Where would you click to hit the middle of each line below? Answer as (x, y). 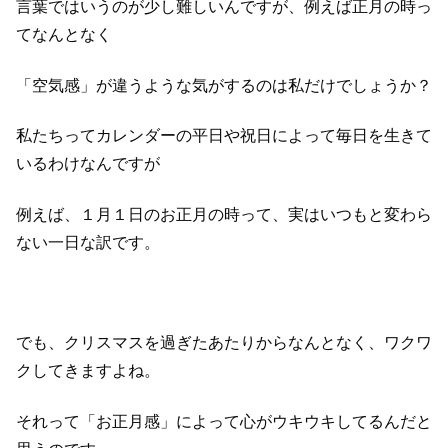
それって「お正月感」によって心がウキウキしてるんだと (224, 421)
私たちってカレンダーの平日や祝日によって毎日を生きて (224, 136)
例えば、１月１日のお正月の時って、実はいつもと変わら (224, 214)
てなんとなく (64, 35)
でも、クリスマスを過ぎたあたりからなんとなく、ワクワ (224, 343)
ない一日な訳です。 (88, 242)
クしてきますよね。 (88, 371)
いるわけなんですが (88, 164)
